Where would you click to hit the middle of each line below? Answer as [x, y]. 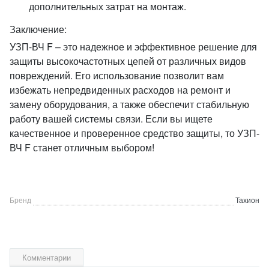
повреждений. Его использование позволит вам [117, 75]
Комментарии [47, 257]
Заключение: [38, 29]
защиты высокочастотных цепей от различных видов [128, 61]
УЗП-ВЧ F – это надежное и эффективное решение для [133, 47]
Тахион [247, 200]
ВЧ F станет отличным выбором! [82, 147]
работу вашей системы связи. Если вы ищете [111, 119]
